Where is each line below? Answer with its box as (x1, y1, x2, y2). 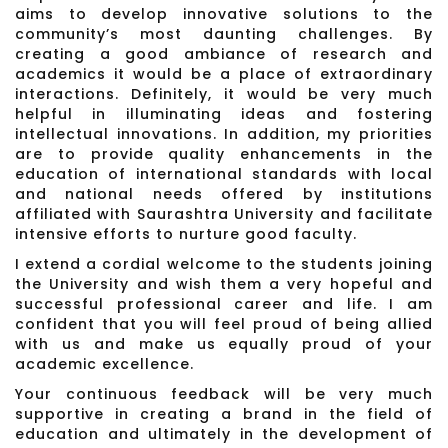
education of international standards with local (15, 164, 433, 185)
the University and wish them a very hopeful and (15, 274, 433, 295)
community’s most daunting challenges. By (15, 24, 433, 45)
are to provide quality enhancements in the (15, 144, 433, 165)
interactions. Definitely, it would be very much (15, 84, 433, 105)
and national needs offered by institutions (15, 184, 433, 205)
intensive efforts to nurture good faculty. (15, 224, 357, 245)
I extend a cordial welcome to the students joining (15, 254, 433, 275)
